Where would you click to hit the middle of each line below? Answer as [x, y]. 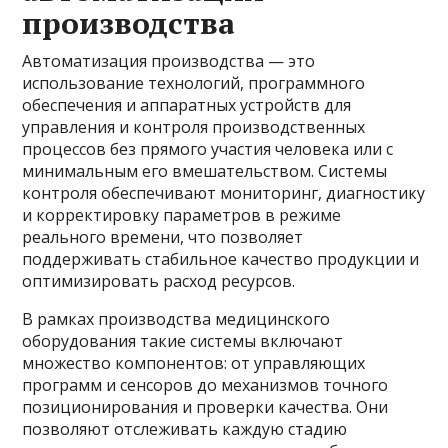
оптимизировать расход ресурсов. [159, 280]
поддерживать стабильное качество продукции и [221, 258]
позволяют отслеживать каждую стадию [185, 428]
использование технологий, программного [194, 82]
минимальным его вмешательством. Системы [205, 170]
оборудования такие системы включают [183, 340]
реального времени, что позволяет [163, 236]
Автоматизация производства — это [169, 60]
